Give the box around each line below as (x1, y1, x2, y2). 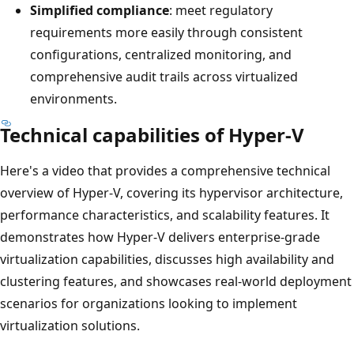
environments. (30, 89, 117, 107)
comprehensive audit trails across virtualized (30, 67, 298, 85)
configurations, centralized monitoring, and (30, 45, 292, 63)
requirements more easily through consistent (30, 23, 303, 41)
